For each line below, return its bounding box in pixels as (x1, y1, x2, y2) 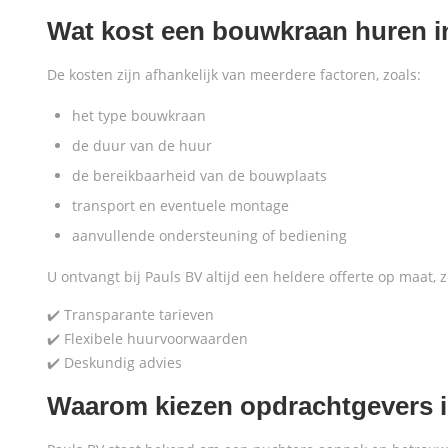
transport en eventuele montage (72, 196, 289, 215)
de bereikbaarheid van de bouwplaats (72, 166, 327, 185)
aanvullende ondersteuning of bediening (72, 226, 347, 245)
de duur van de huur (72, 136, 212, 155)
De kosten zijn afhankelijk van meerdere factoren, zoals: (47, 65, 421, 84)
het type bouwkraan (72, 106, 206, 125)
